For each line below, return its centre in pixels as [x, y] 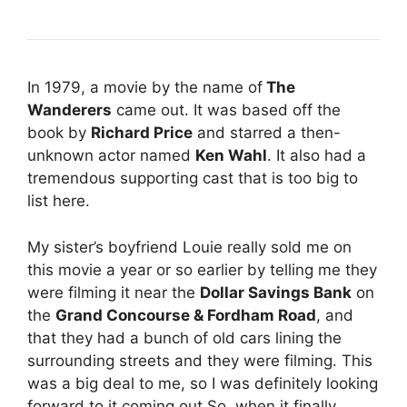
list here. [59, 201]
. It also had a [317, 156]
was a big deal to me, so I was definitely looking [203, 383]
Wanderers [69, 110]
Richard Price [142, 133]
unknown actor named [111, 156]
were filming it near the [114, 292]
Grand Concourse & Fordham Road [186, 315]
